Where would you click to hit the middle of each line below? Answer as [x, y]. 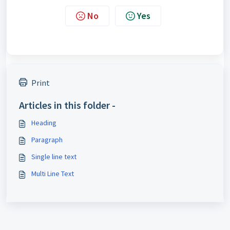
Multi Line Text [53, 174]
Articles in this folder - [67, 105]
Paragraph [47, 140]
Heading [44, 123]
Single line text [54, 157]
